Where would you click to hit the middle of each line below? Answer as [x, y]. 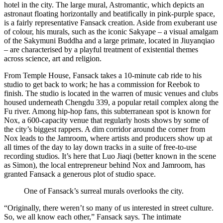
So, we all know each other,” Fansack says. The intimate [93, 217]
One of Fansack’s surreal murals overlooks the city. [104, 191]
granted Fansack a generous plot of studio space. [81, 174]
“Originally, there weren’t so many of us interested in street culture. [109, 208]
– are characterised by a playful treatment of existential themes [101, 49]
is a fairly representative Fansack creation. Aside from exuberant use [111, 22]
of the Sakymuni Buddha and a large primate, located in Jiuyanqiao [109, 40]
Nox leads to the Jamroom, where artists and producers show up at [108, 138]
